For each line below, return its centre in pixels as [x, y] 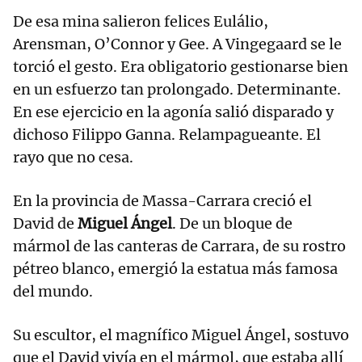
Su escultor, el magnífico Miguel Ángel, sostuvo [181, 335]
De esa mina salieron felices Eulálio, [141, 22]
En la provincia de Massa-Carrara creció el [162, 201]
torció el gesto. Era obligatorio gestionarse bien [181, 67]
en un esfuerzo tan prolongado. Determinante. [177, 90]
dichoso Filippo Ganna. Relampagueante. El [167, 135]
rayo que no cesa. [73, 158]
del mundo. [53, 292]
